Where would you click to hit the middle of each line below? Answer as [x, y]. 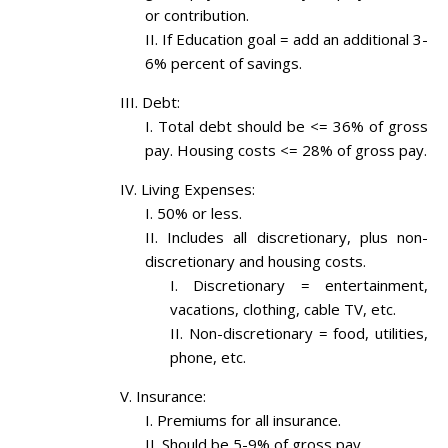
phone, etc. [208, 357]
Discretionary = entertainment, [311, 285]
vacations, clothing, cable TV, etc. [283, 309]
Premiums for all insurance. [249, 420]
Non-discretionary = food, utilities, [308, 333]
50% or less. [199, 213]
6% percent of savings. [223, 63]
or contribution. [197, 15]
